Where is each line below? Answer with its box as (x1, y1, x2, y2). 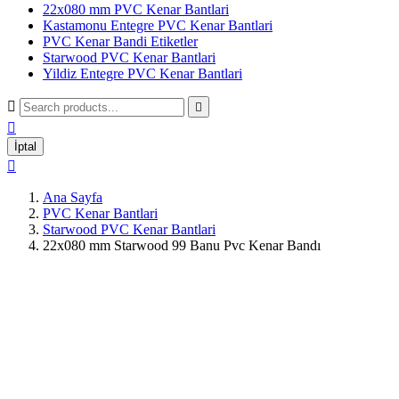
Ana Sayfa (43, 190, 102, 205)
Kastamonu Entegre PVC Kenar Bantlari (43, 18, 273, 33)
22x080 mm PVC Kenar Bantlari (43, 2, 229, 17)
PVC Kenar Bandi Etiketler (43, 34, 198, 49)
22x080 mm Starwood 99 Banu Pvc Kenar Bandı (43, 238, 321, 253)
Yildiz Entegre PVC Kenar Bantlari (43, 66, 242, 81)
